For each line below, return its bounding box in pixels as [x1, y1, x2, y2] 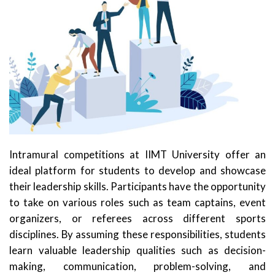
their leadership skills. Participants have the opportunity [9, 179, 266, 193]
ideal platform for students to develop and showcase [9, 163, 266, 177]
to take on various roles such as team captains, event [9, 195, 266, 209]
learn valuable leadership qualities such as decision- [9, 243, 266, 257]
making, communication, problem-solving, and [9, 259, 266, 273]
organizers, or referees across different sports [9, 211, 266, 225]
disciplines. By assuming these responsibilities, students [9, 227, 266, 241]
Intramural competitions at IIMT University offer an [9, 147, 266, 161]
